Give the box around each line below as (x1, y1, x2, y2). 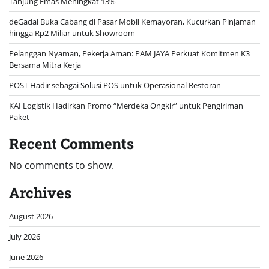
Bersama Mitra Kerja (9, 59, 81, 71)
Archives (9, 183, 71, 203)
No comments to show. (9, 159, 114, 172)
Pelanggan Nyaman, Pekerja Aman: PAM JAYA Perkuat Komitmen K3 (9, 48, 250, 59)
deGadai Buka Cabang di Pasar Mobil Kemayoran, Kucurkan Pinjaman (9, 16, 256, 28)
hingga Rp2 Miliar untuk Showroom (9, 28, 135, 39)
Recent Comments (9, 134, 134, 154)
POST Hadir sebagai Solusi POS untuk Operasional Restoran (9, 80, 221, 91)
